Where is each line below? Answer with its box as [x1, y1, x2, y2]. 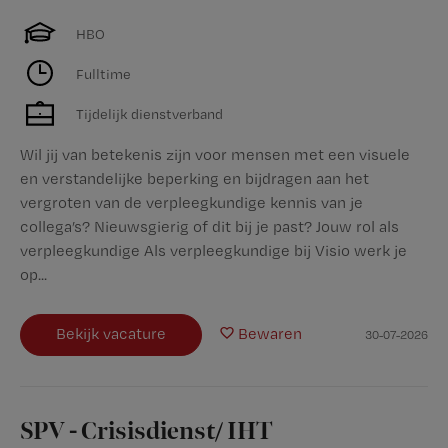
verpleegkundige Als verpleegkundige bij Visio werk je [20, 241, 407, 260]
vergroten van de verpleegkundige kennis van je [20, 193, 363, 212]
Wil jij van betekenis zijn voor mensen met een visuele [20, 145, 410, 164]
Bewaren [238, 324, 303, 343]
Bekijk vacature [56, 324, 166, 343]
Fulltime [76, 64, 131, 82]
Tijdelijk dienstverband [76, 104, 223, 122]
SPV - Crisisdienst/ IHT [20, 418, 273, 446]
